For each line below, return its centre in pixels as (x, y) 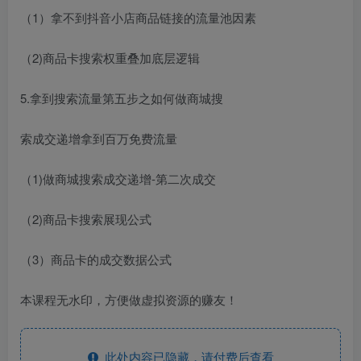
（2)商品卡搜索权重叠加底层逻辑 (110, 57)
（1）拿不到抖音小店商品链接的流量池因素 (138, 17)
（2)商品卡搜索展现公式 (86, 218)
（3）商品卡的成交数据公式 (96, 259)
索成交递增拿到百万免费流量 (99, 138)
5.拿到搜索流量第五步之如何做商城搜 (122, 98)
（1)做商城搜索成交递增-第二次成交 (118, 178)
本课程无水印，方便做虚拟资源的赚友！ (129, 299)
